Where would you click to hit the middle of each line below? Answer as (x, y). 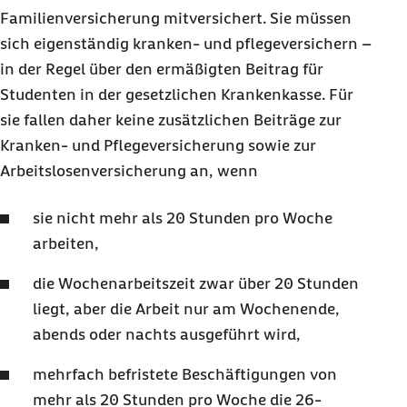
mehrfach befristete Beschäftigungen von (185, 374)
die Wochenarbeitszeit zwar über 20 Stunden (196, 283)
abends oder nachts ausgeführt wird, (167, 334)
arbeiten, (66, 243)
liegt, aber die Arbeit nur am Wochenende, (186, 309)
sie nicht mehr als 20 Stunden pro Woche (183, 218)
